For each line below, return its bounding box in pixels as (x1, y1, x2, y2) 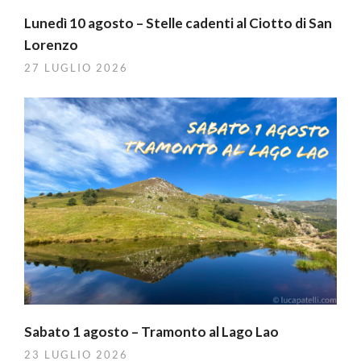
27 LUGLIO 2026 (24, 61, 128, 75)
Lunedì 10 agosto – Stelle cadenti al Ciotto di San (24, 15, 332, 32)
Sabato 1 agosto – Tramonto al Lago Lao (24, 322, 279, 340)
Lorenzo (24, 36, 78, 54)
